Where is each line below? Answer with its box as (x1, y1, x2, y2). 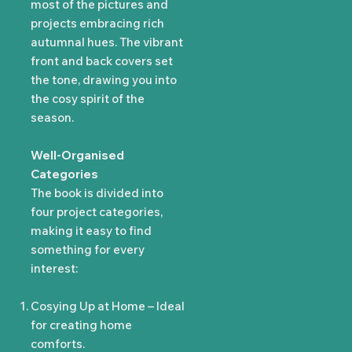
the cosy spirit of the (31, 91, 145, 107)
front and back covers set (31, 53, 174, 69)
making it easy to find (31, 223, 152, 239)
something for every (31, 242, 145, 258)
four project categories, (31, 204, 163, 220)
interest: (31, 261, 79, 277)
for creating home (31, 317, 133, 333)
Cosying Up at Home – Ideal (31, 299, 185, 314)
